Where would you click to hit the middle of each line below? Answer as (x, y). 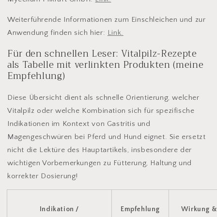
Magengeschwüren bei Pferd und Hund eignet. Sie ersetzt (107, 137)
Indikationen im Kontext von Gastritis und (79, 124)
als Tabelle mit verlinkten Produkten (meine (106, 65)
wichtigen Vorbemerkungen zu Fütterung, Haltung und (100, 163)
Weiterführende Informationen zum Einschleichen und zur (107, 20)
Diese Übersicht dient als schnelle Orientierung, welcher (103, 97)
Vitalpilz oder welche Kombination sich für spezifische (101, 110)
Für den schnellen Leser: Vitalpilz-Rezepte (102, 54)
